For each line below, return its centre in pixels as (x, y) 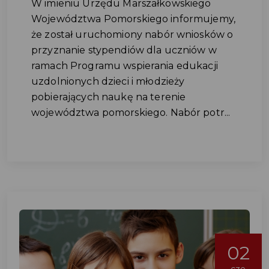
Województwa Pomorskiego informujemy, (134, 19)
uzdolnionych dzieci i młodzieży (108, 81)
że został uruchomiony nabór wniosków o (132, 35)
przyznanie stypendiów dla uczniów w (124, 50)
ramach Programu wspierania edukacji (125, 66)
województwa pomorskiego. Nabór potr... (131, 113)
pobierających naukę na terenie (109, 97)
